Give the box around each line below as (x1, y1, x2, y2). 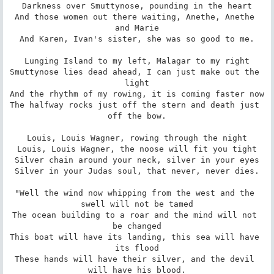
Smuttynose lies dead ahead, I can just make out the (10, 67, 259, 76)
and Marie (115, 23, 159, 32)
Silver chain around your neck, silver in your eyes (15, 155, 259, 165)
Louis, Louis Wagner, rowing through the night (27, 133, 247, 143)
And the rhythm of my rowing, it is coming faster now (10, 89, 264, 98)
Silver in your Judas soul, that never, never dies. (15, 166, 259, 176)
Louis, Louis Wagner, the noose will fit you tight (17, 144, 257, 154)
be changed (113, 221, 161, 231)
